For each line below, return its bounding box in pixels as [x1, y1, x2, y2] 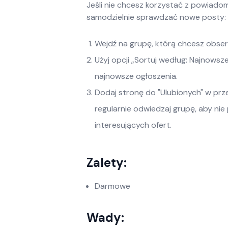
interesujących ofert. [95, 120, 172, 130]
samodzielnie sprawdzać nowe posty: [87, 12, 226, 22]
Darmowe [95, 181, 130, 191]
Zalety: [87, 155, 127, 170]
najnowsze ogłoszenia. [95, 71, 178, 81]
